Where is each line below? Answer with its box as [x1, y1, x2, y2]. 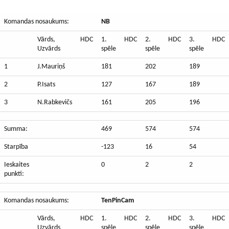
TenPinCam [101, 197, 134, 205]
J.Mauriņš [37, 63, 65, 71]
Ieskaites [4, 161, 29, 169]
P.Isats [37, 81, 55, 89]
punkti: [4, 170, 24, 178]
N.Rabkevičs [37, 99, 72, 107]
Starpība [4, 143, 28, 151]
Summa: [4, 125, 28, 133]
